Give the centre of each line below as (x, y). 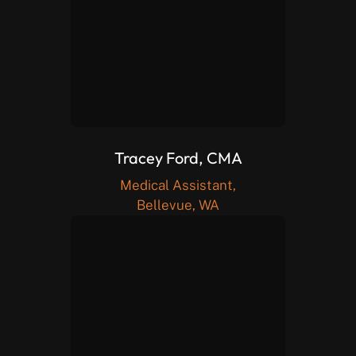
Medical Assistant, (178, 186)
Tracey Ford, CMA (178, 157)
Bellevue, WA (178, 205)
